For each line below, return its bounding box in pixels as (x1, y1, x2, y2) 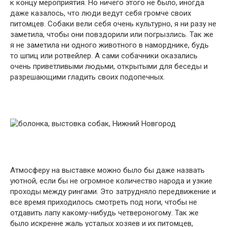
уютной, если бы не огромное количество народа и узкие (10, 176, 212, 185)
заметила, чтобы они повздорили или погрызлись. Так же (10, 30, 213, 39)
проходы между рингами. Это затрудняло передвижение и (10, 187, 216, 196)
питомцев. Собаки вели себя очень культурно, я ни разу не (10, 19, 216, 28)
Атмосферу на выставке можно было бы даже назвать (10, 166, 205, 175)
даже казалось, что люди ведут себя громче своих (10, 9, 191, 18)
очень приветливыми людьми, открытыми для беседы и (10, 62, 208, 71)
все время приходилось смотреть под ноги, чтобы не (10, 198, 197, 207)
